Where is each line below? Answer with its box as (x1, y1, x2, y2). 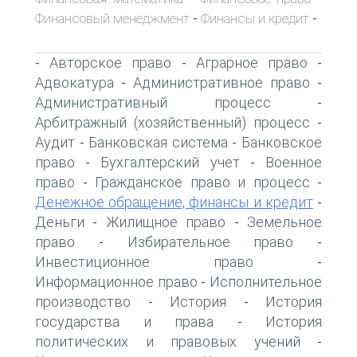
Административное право (133, 73, 310, 91)
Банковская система (88, 133, 228, 151)
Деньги (35, 213, 84, 230)
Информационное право (35, 273, 198, 290)
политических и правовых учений (35, 332, 300, 350)
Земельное (247, 213, 323, 230)
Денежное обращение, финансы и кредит (35, 193, 313, 210)
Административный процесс (35, 93, 271, 111)
